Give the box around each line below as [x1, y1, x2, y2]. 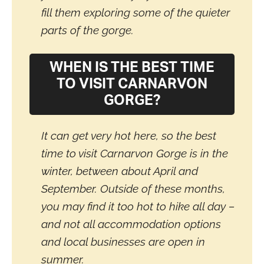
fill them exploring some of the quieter [41, 5, 230, 19]
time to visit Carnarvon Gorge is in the [41, 146, 228, 160]
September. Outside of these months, [41, 181, 225, 195]
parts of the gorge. [41, 23, 134, 37]
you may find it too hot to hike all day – [41, 199, 235, 213]
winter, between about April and [41, 164, 198, 177]
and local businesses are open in [41, 235, 205, 248]
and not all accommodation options [41, 217, 221, 230]
